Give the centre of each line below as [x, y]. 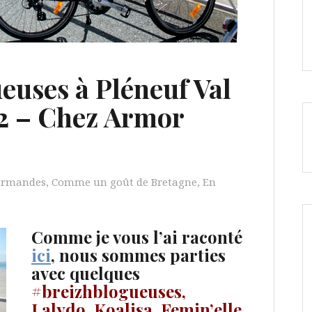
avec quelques [86, 273]
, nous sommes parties [138, 255]
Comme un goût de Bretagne [124, 182]
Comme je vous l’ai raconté [137, 237]
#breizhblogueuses [107, 291]
